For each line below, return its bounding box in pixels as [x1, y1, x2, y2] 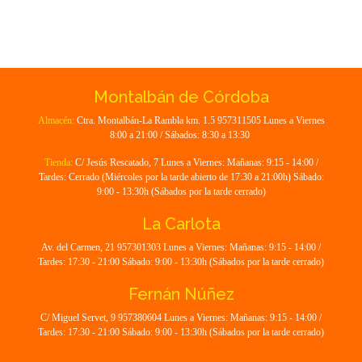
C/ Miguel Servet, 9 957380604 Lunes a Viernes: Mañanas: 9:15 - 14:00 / [40, 312, 322, 323]
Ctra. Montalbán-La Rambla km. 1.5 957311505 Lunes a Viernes [74, 115, 325, 126]
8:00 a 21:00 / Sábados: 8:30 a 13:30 [110, 129, 252, 141]
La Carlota [141, 214, 221, 234]
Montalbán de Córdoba [93, 87, 269, 107]
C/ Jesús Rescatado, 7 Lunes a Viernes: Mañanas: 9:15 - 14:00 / [72, 157, 318, 168]
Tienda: [44, 157, 73, 168]
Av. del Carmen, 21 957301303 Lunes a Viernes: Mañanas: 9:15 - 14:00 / [41, 242, 321, 253]
